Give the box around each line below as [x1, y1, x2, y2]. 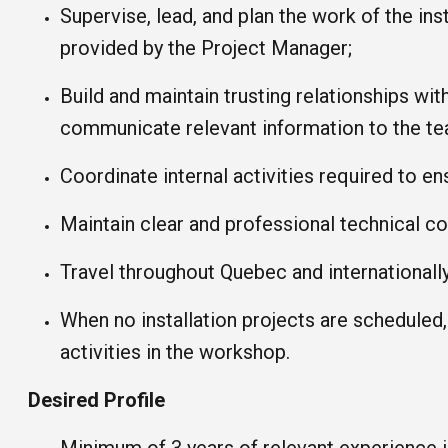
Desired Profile [28, 388, 165, 412]
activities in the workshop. [60, 340, 290, 364]
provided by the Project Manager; [60, 36, 352, 60]
